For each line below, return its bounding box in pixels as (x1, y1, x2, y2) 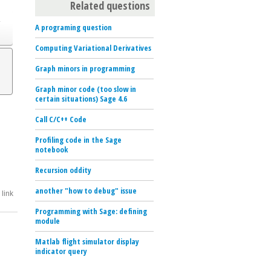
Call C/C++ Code (35, 113, 87, 125)
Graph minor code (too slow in (35, 83, 136, 94)
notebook (35, 143, 68, 155)
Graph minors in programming (35, 62, 135, 74)
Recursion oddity (35, 164, 91, 175)
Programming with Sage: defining (35, 205, 147, 217)
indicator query (35, 245, 87, 256)
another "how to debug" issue (35, 184, 137, 196)
